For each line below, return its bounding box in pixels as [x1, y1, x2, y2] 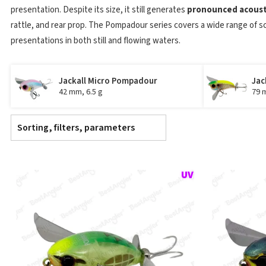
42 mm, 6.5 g [59, 85, 102, 98]
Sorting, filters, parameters [17, 121, 135, 134]
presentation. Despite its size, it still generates [11, 4, 187, 16]
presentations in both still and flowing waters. [11, 34, 180, 47]
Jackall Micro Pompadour [59, 74, 157, 87]
